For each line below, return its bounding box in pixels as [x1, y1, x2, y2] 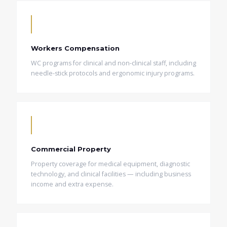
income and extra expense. [31, 180, 113, 188]
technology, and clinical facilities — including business [31, 170, 191, 178]
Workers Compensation [31, 44, 120, 52]
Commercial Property [31, 145, 111, 153]
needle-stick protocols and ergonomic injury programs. [31, 69, 195, 78]
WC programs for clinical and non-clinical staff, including [31, 59, 196, 67]
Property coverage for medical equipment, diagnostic [31, 160, 190, 168]
